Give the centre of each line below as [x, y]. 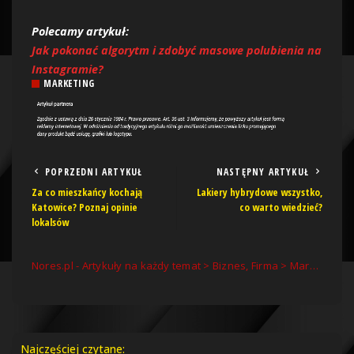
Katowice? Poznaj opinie [85, 207]
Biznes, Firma [245, 265]
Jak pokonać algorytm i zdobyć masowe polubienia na [177, 51]
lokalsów [50, 222]
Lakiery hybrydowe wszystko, [260, 192]
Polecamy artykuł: [80, 32]
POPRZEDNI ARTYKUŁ [94, 171]
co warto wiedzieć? [281, 207]
